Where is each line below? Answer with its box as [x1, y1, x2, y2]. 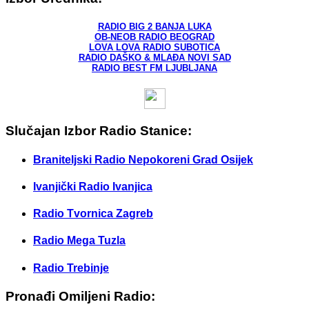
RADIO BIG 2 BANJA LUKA [97, 21, 212, 32]
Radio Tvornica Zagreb [33, 208, 153, 220]
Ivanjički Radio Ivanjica [33, 180, 152, 192]
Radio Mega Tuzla [33, 235, 126, 247]
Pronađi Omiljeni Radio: [6, 288, 155, 303]
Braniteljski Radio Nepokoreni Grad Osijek [33, 153, 253, 166]
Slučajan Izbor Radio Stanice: [6, 123, 192, 139]
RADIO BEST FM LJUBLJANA [92, 62, 217, 73]
